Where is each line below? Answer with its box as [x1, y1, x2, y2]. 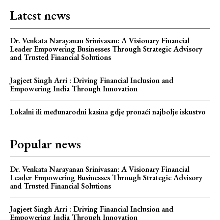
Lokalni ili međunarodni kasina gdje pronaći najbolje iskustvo [10, 107, 206, 117]
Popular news [10, 136, 81, 153]
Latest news [10, 7, 70, 24]
